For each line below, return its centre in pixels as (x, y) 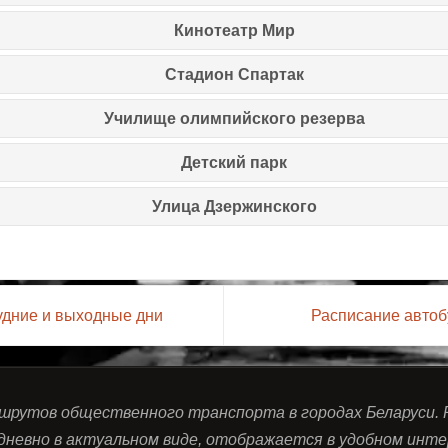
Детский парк (234, 162)
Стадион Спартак (234, 74)
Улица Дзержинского (234, 206)
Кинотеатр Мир (234, 30)
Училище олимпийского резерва (234, 118)
